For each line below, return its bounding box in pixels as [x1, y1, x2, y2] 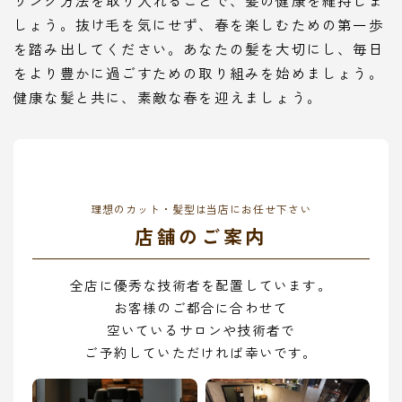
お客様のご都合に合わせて [113, 298, 289, 318]
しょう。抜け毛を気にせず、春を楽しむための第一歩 [13, 13, 384, 34]
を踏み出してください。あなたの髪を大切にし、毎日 [13, 38, 384, 58]
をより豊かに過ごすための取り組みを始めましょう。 [13, 62, 384, 83]
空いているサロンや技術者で [106, 320, 296, 340]
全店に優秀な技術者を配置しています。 [70, 275, 332, 295]
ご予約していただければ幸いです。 [84, 343, 318, 363]
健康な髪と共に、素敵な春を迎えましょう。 [13, 86, 322, 107]
